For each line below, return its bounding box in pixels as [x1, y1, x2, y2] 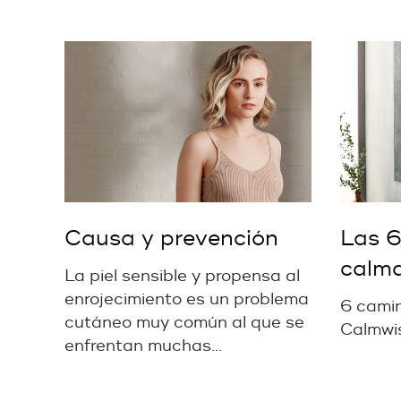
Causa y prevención [64, 224, 278, 252]
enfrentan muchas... [64, 335, 222, 356]
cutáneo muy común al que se [64, 311, 304, 333]
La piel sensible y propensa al [64, 265, 300, 286]
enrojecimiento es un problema [64, 288, 309, 310]
